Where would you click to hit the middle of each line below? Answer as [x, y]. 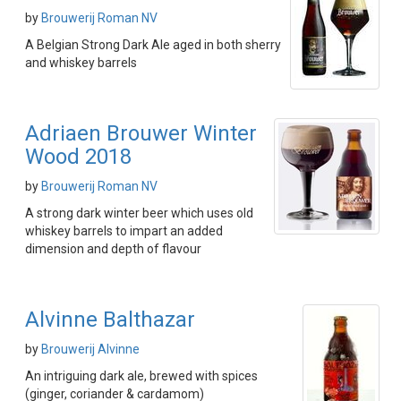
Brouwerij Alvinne [90, 349]
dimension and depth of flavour [113, 249]
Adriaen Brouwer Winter [141, 133]
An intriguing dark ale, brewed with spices [141, 376]
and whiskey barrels [81, 63]
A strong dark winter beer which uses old [139, 213]
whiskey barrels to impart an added [124, 231]
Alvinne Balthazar [110, 320]
